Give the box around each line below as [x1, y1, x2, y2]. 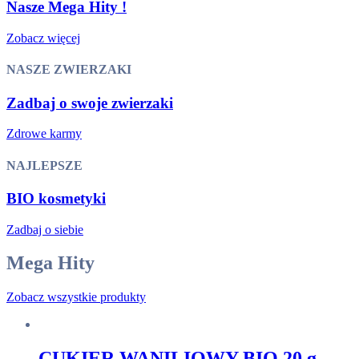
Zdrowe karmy [6, 127, 82, 141]
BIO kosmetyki [6, 189, 106, 207]
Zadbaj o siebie [6, 222, 83, 236]
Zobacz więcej [6, 31, 80, 46]
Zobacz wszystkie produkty [6, 290, 146, 305]
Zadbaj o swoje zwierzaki [6, 94, 173, 111]
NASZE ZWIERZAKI [6, 63, 131, 77]
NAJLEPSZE [6, 158, 83, 172]
